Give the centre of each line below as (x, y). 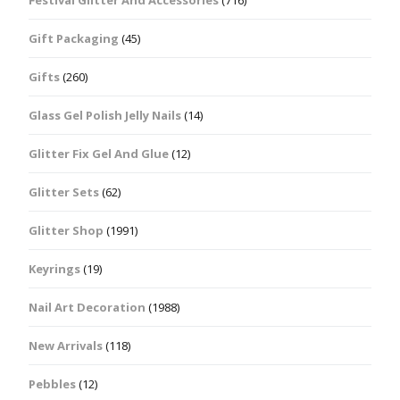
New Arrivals (66, 346)
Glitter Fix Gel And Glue (99, 154)
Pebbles (52, 384)
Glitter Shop (66, 231)
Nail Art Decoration (87, 308)
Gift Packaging (74, 39)
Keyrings (54, 269)
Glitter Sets (64, 192)
